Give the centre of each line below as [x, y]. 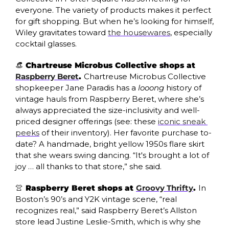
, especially [191, 32]
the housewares [139, 32]
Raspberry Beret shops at [79, 188]
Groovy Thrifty [165, 188]
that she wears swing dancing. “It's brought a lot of [112, 155]
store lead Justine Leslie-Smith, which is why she [108, 221]
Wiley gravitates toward [62, 32]
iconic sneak [182, 121]
